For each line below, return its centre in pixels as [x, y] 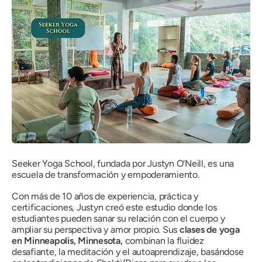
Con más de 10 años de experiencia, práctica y [105, 196]
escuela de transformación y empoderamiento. [106, 174]
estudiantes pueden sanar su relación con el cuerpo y [118, 218]
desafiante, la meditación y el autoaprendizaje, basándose [128, 251]
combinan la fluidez [163, 240]
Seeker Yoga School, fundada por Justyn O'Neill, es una [123, 163]
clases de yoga [209, 229]
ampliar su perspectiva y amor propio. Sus [96, 229]
